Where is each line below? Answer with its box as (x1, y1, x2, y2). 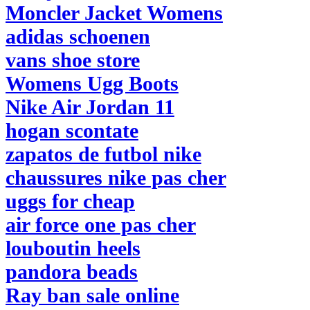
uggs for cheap (6, 190, 135, 212)
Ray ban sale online (6, 284, 179, 307)
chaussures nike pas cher (6, 166, 226, 189)
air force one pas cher (6, 213, 196, 236)
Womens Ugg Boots (6, 72, 179, 95)
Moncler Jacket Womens (6, 1, 223, 24)
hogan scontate (6, 119, 138, 142)
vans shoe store (6, 48, 140, 71)
